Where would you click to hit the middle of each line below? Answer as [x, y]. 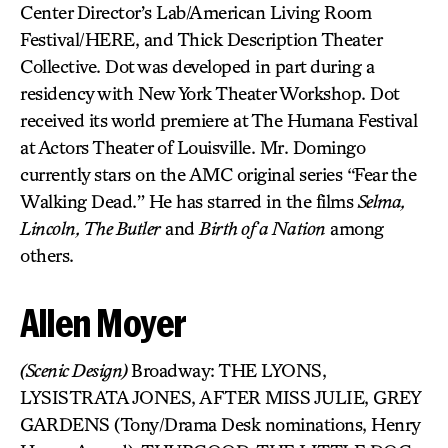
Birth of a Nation [262, 228]
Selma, [381, 201]
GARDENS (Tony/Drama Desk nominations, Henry [220, 424]
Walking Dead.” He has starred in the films [189, 201]
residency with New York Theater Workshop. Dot [209, 93]
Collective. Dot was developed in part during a [197, 66]
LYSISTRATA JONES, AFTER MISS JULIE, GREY [220, 397]
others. [47, 255]
